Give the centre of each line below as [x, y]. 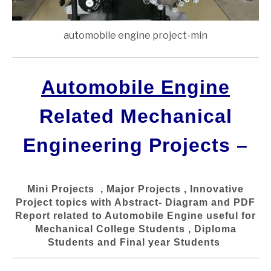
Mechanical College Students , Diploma [135, 229]
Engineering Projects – [135, 145]
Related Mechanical [135, 116]
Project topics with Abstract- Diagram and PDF [135, 203]
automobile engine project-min [135, 35]
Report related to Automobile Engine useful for [135, 216]
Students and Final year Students [135, 243]
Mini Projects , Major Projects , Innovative [135, 189]
